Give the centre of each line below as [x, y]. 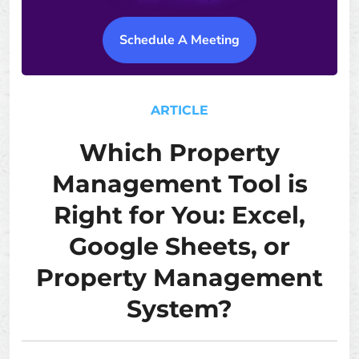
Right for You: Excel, [179, 215]
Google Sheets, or [179, 246]
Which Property [179, 153]
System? [179, 309]
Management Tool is [179, 184]
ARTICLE [179, 110]
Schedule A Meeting [179, 40]
